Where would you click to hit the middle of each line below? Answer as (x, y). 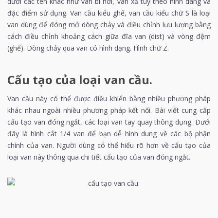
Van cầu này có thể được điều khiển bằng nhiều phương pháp (109, 98)
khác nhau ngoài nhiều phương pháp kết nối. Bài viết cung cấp (109, 110)
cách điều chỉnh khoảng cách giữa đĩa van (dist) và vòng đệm (109, 36)
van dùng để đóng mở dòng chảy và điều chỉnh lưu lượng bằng (109, 24)
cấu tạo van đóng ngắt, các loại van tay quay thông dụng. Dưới (109, 122)
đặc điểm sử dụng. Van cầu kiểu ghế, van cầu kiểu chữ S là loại (109, 13)
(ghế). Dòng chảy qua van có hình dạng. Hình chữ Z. (88, 48)
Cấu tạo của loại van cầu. (80, 79)
